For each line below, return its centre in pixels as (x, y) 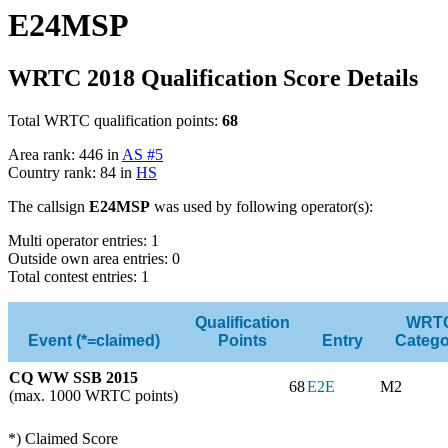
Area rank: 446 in (65, 154)
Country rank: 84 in (72, 172)
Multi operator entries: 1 (83, 240)
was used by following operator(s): (261, 206)
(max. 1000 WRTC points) (93, 395)
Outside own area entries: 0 (94, 258)
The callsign (48, 206)
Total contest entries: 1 (78, 276)
